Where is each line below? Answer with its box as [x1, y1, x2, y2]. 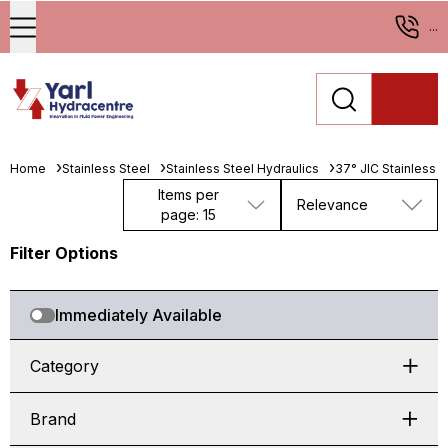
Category [30, 356, 99, 376]
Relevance [296, 196, 368, 213]
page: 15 [161, 206, 216, 223]
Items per [158, 186, 219, 203]
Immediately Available [55, 305, 222, 325]
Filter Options [10, 243, 118, 263]
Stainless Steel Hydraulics [166, 161, 319, 176]
